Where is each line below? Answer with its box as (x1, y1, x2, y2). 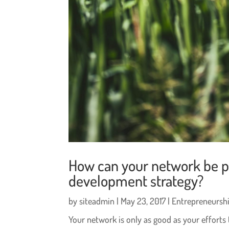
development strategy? (68, 170, 204, 190)
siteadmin (79, 195, 115, 207)
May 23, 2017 (121, 195, 166, 207)
